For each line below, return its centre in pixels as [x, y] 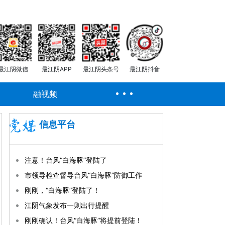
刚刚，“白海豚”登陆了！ [62, 190]
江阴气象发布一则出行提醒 [67, 205]
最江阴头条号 [101, 69]
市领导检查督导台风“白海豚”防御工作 [83, 175]
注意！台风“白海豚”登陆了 [66, 160]
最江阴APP [57, 69]
